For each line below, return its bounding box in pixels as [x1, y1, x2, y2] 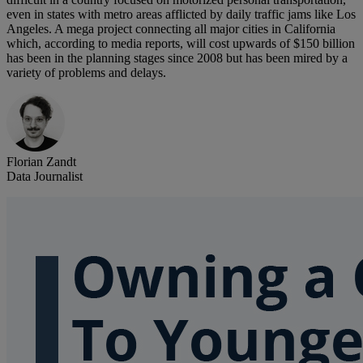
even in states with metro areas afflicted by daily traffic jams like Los [6, 7, 356, 22]
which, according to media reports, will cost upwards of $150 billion [6, 36, 355, 51]
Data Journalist [6, 169, 83, 184]
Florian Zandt [6, 155, 76, 169]
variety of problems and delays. [6, 66, 166, 80]
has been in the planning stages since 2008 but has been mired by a [6, 51, 348, 66]
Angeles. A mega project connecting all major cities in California [6, 22, 335, 36]
